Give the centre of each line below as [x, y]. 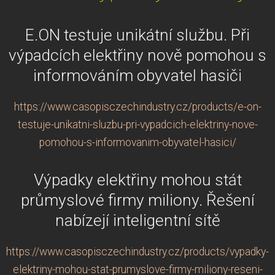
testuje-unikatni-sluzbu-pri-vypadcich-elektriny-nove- [137, 124]
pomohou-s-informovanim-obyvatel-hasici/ [137, 142]
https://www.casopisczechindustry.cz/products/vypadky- [137, 251]
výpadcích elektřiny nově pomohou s [137, 55]
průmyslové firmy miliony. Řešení [137, 200]
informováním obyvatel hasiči [137, 75]
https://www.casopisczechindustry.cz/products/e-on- [137, 107]
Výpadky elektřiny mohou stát [137, 180]
